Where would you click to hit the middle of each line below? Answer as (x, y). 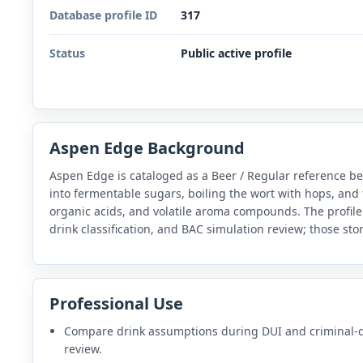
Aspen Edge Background (147, 148)
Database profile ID (103, 15)
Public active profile (236, 53)
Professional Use (116, 304)
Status (67, 53)
